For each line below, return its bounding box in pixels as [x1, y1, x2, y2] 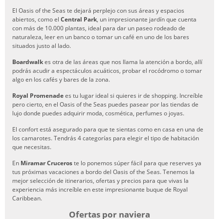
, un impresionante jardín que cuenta [97, 15, 197, 23]
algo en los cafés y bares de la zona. [12, 75, 110, 84]
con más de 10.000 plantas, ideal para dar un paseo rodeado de [12, 24, 185, 32]
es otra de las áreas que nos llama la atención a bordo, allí [43, 58, 202, 66]
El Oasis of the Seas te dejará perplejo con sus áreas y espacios [12, 6, 184, 15]
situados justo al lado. [12, 42, 71, 50]
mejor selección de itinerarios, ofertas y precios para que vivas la [12, 176, 189, 185]
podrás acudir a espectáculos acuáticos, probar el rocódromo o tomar [12, 66, 202, 75]
